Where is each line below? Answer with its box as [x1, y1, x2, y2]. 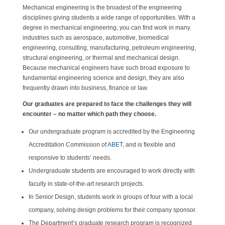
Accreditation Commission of [28, 141, 107, 148]
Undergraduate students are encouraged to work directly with [28, 167, 195, 174]
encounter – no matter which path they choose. [22, 110, 156, 118]
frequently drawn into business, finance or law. [22, 84, 148, 91]
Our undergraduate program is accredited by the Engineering [28, 128, 195, 135]
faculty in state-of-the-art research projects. [28, 180, 144, 187]
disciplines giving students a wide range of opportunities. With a [22, 14, 195, 21]
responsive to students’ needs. [28, 154, 111, 161]
